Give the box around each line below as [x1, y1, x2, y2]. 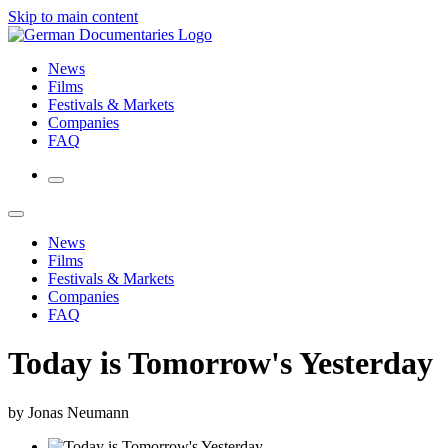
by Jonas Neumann [8, 403, 129, 421]
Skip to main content [8, 8, 138, 25]
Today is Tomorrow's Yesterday [8, 345, 433, 382]
